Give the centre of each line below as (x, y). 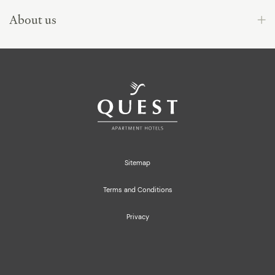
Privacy (137, 216)
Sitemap (137, 162)
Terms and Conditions (137, 189)
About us (33, 20)
